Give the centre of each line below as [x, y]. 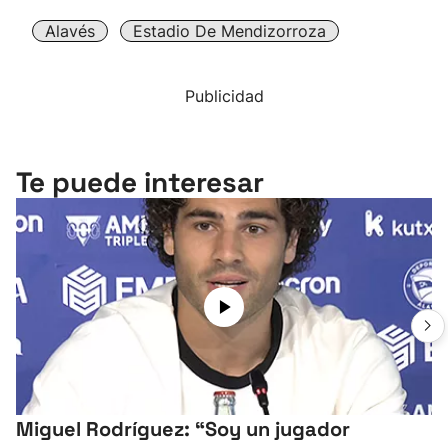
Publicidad [224, 96]
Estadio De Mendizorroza [229, 31]
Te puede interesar [140, 182]
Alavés [70, 31]
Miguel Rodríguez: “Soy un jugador [183, 429]
